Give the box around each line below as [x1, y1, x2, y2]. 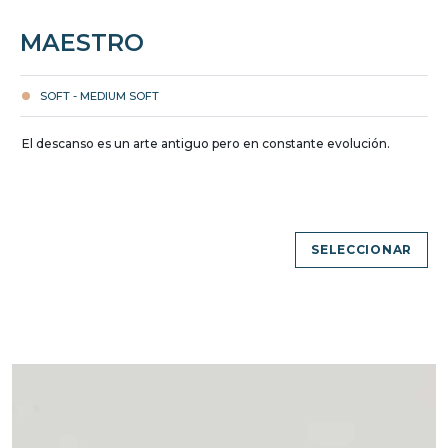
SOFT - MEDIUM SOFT [40, 88, 159, 103]
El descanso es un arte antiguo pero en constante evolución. [22, 135, 390, 151]
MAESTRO [20, 27, 144, 57]
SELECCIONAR [311, 241, 412, 257]
